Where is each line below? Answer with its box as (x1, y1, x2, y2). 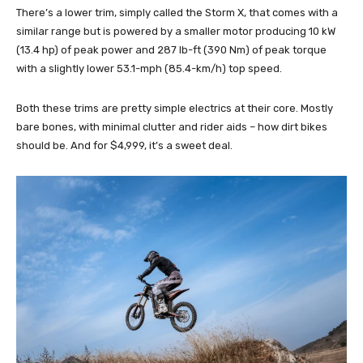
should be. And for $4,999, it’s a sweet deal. (16, 139, 233, 152)
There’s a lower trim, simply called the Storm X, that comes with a (16, 6, 338, 19)
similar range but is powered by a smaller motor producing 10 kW (16, 25, 335, 38)
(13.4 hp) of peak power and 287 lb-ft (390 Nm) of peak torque (16, 44, 327, 57)
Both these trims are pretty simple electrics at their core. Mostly (16, 102, 333, 115)
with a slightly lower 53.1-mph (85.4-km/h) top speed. (16, 62, 282, 75)
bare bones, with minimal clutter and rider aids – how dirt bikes (16, 121, 327, 134)
